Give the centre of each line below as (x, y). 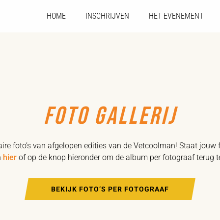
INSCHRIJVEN (107, 16)
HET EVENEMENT (176, 16)
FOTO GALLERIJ (110, 116)
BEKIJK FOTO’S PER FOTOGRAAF (110, 189)
